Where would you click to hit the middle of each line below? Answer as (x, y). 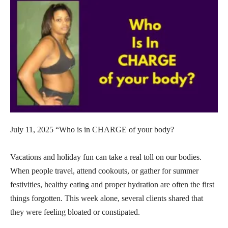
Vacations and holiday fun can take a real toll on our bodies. (106, 157)
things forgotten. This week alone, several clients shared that (107, 198)
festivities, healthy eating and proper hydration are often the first (112, 184)
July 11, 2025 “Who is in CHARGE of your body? (93, 129)
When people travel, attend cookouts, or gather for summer (104, 170)
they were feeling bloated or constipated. (76, 212)
